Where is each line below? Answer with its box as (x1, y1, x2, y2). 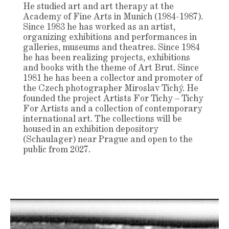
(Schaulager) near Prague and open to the (22, 135, 193, 144)
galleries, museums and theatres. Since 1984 (22, 43, 200, 52)
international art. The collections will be (22, 115, 182, 124)
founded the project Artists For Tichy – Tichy (22, 95, 203, 103)
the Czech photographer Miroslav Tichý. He (22, 84, 198, 93)
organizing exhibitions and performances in (22, 33, 197, 42)
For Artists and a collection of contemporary (22, 105, 202, 113)
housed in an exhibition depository (22, 125, 158, 134)
